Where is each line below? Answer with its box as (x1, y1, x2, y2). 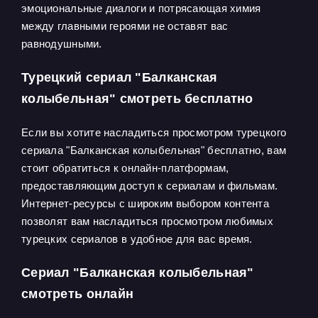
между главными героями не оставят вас (21, 20, 229, 32)
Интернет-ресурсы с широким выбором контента (21, 197, 270, 209)
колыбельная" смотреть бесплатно (21, 92, 253, 106)
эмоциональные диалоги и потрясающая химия (21, 2, 261, 14)
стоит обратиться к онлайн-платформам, (21, 162, 229, 174)
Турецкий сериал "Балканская (21, 70, 218, 84)
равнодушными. (21, 38, 102, 50)
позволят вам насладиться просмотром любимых (21, 215, 274, 227)
